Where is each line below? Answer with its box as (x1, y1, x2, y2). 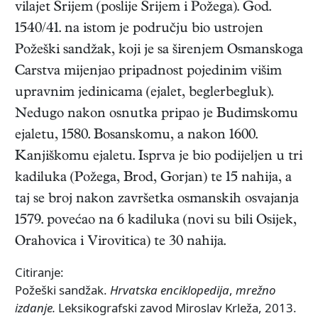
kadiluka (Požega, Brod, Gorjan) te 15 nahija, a (15, 171, 292, 187)
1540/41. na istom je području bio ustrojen (15, 22, 263, 38)
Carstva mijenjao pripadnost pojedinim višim (15, 65, 282, 80)
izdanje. (15, 300, 55, 317)
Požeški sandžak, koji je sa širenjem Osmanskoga (15, 43, 303, 59)
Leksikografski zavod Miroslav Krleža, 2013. (55, 300, 297, 317)
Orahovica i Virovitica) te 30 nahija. (15, 235, 226, 251)
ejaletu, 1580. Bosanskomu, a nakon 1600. (15, 128, 258, 144)
